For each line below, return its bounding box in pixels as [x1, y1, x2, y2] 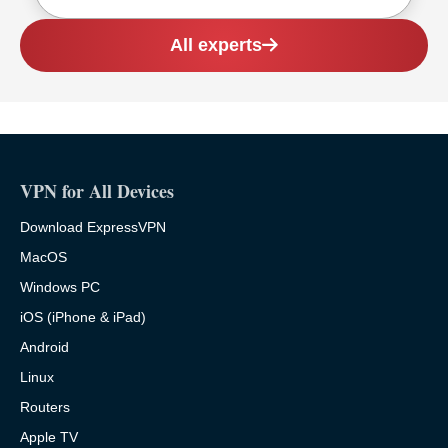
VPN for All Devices [20, 178, 174, 205]
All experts [170, 35, 262, 56]
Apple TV [20, 429, 78, 446]
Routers [20, 399, 70, 416]
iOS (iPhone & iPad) [20, 309, 146, 326]
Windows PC [20, 279, 100, 296]
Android [20, 339, 69, 356]
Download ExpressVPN [20, 219, 166, 236]
